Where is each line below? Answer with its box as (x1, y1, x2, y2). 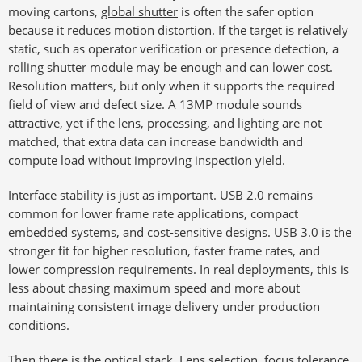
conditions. (8, 317, 69, 333)
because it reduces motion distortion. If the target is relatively (8, 22, 348, 38)
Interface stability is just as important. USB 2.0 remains (8, 187, 313, 203)
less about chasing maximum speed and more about (8, 280, 300, 296)
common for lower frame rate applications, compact (8, 205, 298, 221)
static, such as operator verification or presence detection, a (8, 40, 339, 57)
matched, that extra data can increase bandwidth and (8, 133, 303, 149)
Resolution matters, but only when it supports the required (8, 78, 335, 94)
